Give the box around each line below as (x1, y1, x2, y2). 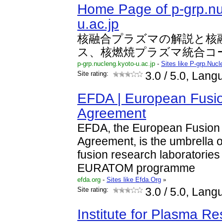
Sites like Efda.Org (107, 176, 161, 183)
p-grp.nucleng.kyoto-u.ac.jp (77, 60, 155, 67)
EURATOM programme (77, 162, 195, 174)
